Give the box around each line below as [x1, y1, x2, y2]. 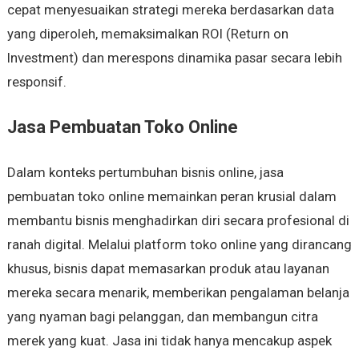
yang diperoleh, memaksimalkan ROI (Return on [6, 26, 288, 42]
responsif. [6, 74, 67, 91]
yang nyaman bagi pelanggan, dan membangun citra [6, 309, 318, 325]
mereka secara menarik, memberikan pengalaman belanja [6, 284, 349, 301]
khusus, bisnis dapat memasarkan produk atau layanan [6, 260, 329, 277]
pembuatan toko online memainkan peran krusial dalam [6, 188, 337, 205]
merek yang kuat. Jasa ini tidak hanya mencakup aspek [6, 333, 332, 349]
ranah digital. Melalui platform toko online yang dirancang [6, 236, 352, 253]
